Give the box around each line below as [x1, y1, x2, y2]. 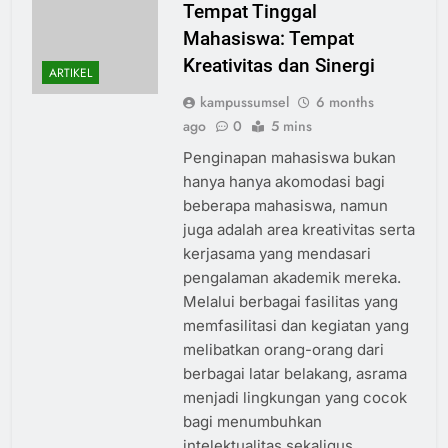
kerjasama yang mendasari [182, 244, 371, 264]
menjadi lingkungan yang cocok [182, 388, 407, 408]
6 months [315, 92, 374, 113]
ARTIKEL [49, 64, 92, 83]
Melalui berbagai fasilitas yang [182, 292, 398, 312]
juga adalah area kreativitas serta [182, 220, 415, 240]
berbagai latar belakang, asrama [182, 364, 407, 384]
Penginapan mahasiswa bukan [182, 148, 396, 168]
